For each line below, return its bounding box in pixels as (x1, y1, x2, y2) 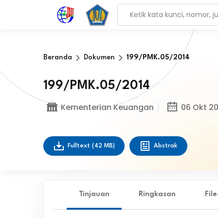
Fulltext (67, 143, 92, 149)
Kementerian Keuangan (60, 101, 154, 113)
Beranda (43, 54, 72, 61)
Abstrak (153, 143, 178, 149)
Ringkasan (139, 191, 176, 198)
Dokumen (83, 54, 115, 61)
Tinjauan (79, 191, 109, 198)
